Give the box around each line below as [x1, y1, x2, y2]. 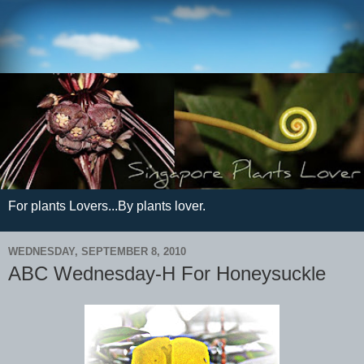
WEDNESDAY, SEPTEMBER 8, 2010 [8, 245, 186, 258]
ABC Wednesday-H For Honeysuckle [8, 262, 326, 285]
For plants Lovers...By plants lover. [8, 199, 206, 214]
